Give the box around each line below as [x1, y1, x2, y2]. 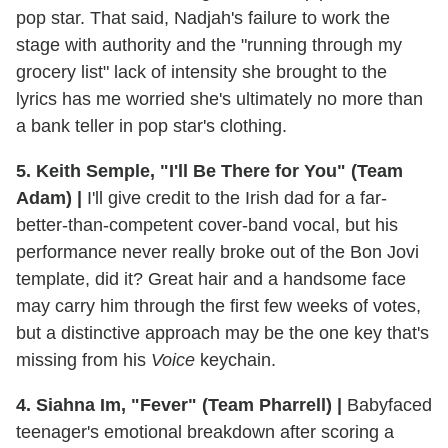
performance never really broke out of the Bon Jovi [16, 242, 419, 263]
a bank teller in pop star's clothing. [16, 116, 287, 137]
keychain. [195, 350, 276, 371]
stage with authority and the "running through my [16, 35, 402, 56]
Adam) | [16, 188, 82, 209]
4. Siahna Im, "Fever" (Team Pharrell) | [16, 395, 342, 416]
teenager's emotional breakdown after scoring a [16, 422, 394, 443]
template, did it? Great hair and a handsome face [16, 269, 406, 290]
